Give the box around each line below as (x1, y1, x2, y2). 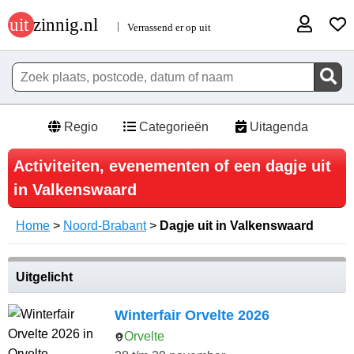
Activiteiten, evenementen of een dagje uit (13, 157, 331, 175)
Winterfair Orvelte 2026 (115, 307, 269, 324)
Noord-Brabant (63, 219, 146, 233)
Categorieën (135, 120, 209, 134)
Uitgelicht (16, 270, 73, 284)
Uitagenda (246, 120, 308, 134)
